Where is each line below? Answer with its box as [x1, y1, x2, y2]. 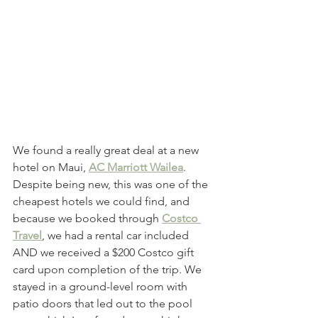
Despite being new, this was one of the [13, 177, 211, 191]
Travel [13, 228, 42, 242]
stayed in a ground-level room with [13, 279, 190, 293]
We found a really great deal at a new [13, 143, 202, 157]
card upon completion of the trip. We [13, 262, 204, 276]
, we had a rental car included [42, 228, 192, 242]
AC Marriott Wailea [89, 160, 183, 174]
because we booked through [13, 211, 162, 225]
